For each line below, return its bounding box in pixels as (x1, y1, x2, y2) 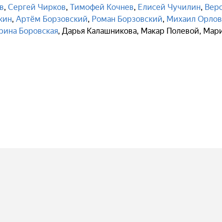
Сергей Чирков (8, 2, 66, 12)
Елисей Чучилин (138, 2, 201, 12)
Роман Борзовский (92, 14, 163, 24)
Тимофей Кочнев (70, 2, 134, 12)
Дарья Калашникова (62, 26, 137, 36)
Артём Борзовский (16, 14, 88, 24)
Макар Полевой (141, 26, 199, 36)
